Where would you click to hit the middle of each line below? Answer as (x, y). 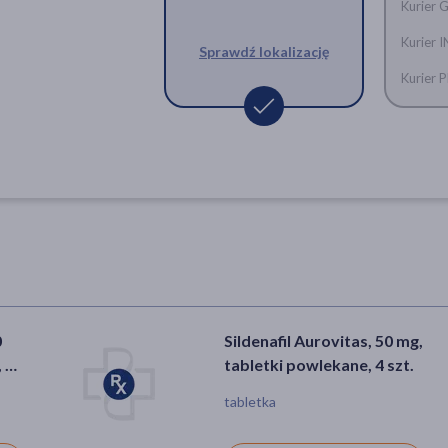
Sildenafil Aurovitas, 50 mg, (323, 340)
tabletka (250, 401)
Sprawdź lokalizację (263, 52)
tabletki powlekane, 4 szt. (319, 364)
